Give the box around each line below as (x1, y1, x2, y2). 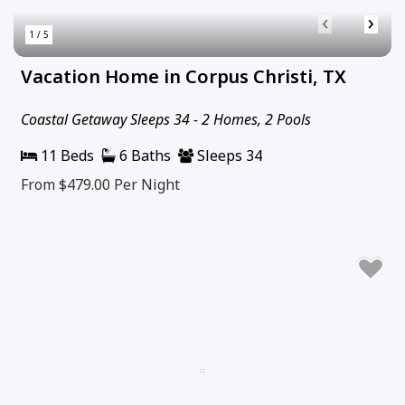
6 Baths (116, 145, 171, 165)
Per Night (114, 174, 180, 194)
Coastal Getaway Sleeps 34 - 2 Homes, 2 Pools (21, 108, 311, 129)
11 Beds (37, 145, 94, 165)
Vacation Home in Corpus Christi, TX (21, 63, 346, 89)
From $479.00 (21, 174, 114, 194)
